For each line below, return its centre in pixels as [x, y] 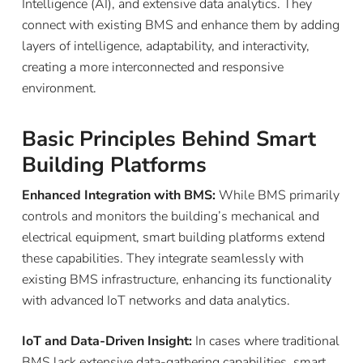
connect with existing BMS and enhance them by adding [180, 25]
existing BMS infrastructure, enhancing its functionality [176, 279]
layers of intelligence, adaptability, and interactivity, [165, 46]
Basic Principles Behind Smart [169, 139]
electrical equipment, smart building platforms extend [173, 237]
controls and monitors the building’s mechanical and [170, 216]
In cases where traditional [267, 341]
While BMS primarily [279, 195]
